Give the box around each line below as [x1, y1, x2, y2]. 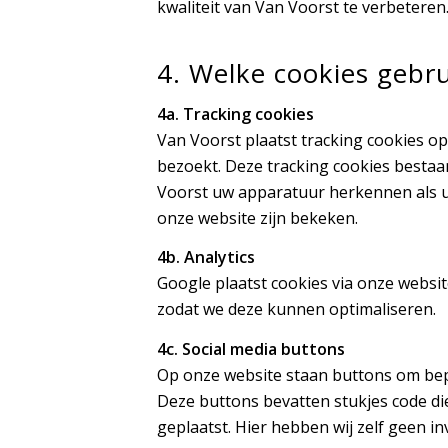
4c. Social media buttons [157, 337, 345, 360]
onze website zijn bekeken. [157, 206, 358, 229]
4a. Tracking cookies [157, 102, 314, 125]
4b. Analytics [157, 246, 255, 269]
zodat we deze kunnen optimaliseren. [157, 298, 436, 321]
